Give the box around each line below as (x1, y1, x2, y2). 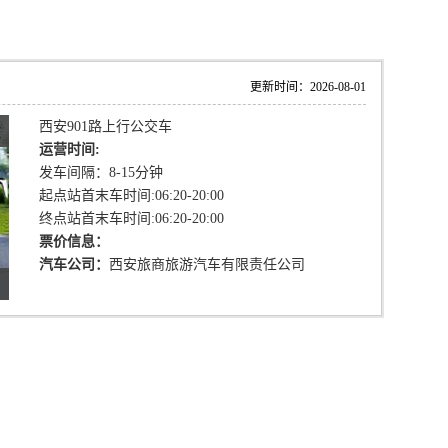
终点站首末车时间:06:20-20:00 (39, 211, 224, 226)
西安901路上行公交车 (39, 119, 172, 134)
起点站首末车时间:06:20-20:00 (39, 188, 224, 203)
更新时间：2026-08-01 (250, 80, 366, 94)
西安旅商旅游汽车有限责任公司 (109, 257, 305, 272)
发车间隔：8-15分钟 (39, 165, 163, 180)
